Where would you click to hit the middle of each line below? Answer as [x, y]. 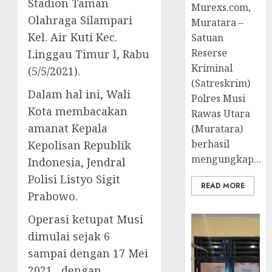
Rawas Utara [221, 114]
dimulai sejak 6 [69, 236]
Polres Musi [219, 99]
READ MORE [223, 186]
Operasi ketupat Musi [86, 219]
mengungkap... [226, 159]
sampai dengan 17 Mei [88, 253]
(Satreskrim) [221, 83]
